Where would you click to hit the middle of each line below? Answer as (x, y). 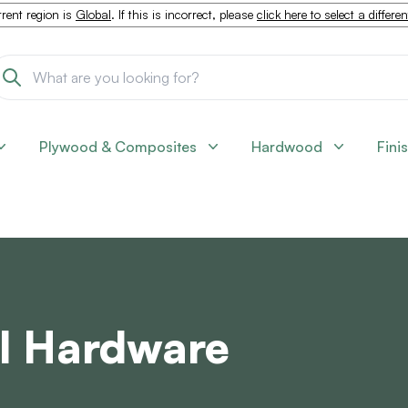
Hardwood (287, 147)
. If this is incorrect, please (184, 15)
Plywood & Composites (118, 147)
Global (93, 15)
